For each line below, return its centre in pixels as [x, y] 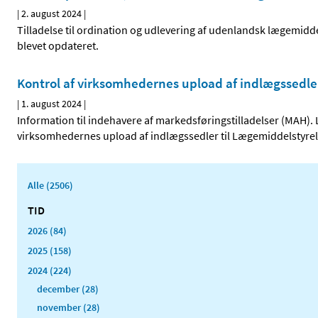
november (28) [68, 308]
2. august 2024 [51, 14]
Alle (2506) [50, 186]
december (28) [68, 289]
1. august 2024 [51, 104]
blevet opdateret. [58, 46]
